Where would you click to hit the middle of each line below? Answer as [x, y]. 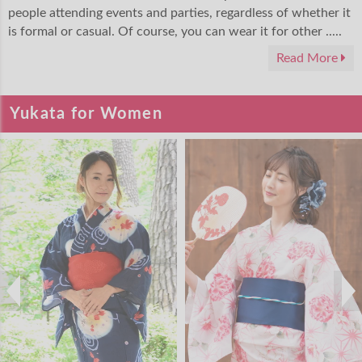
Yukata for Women [86, 114]
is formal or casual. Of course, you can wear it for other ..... [175, 31]
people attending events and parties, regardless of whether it [179, 13]
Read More [309, 58]
